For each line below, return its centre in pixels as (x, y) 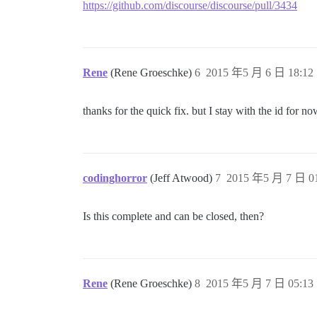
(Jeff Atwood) (183, 178)
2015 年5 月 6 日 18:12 (260, 73)
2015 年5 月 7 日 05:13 (260, 284)
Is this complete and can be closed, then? (173, 217)
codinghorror (115, 178)
